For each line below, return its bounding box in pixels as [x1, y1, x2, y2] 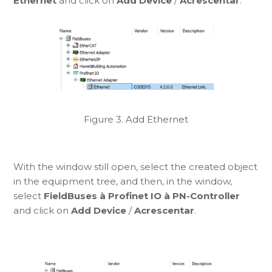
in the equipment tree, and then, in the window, [13, 175, 233, 187]
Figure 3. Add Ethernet [84, 113, 188, 125]
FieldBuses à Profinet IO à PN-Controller [44, 189, 240, 202]
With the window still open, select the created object [13, 160, 258, 172]
